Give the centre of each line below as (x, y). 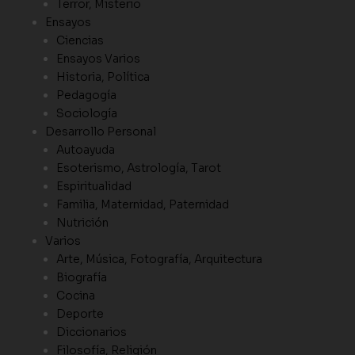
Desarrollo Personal (101, 132)
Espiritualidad (94, 187)
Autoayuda (86, 150)
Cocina (76, 296)
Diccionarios (92, 332)
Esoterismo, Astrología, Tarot (139, 168)
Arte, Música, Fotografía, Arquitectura (159, 260)
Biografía (82, 278)
